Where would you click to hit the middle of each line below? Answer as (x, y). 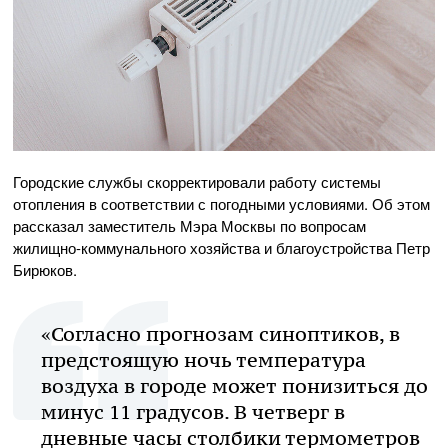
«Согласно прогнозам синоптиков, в (220, 333)
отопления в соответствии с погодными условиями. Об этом (221, 203)
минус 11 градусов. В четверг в (193, 411)
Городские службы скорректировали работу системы (197, 181)
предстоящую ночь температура (203, 359)
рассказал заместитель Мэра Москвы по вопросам (189, 225)
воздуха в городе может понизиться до (234, 385)
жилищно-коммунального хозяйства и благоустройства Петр (221, 247)
